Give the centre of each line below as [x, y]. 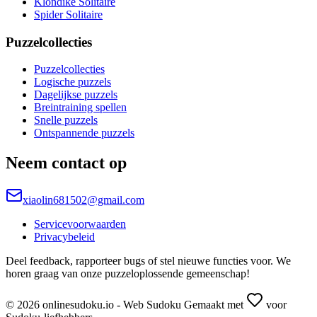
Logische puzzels [73, 82]
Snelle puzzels [66, 120]
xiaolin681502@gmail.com [83, 200]
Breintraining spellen [80, 108]
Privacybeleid [64, 237]
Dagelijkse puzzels [76, 95]
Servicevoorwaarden [80, 224]
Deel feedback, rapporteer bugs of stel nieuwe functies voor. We [148, 261]
